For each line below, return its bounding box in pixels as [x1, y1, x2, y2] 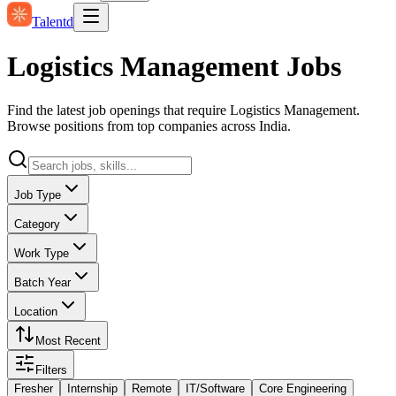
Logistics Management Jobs [7, 50, 341, 83]
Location [14, 304, 57, 318]
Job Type [14, 187, 61, 202]
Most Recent [35, 333, 101, 347]
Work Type [14, 246, 69, 260]
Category [14, 217, 60, 231]
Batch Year [14, 275, 71, 289]
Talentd [32, 14, 73, 29]
